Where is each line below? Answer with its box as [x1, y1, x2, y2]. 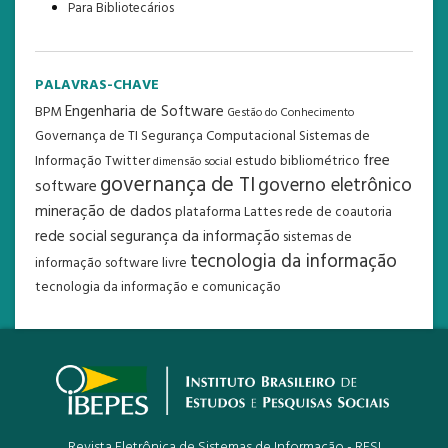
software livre [105, 252, 187, 274]
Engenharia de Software [65, 99, 224, 124]
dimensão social [153, 152, 232, 171]
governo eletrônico [258, 170, 412, 201]
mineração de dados [35, 199, 172, 224]
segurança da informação [110, 224, 280, 249]
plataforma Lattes [175, 201, 282, 223]
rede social [35, 224, 107, 249]
